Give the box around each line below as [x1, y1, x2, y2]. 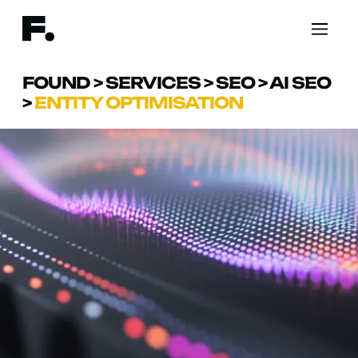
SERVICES [105, 73, 201, 93]
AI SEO [269, 73, 331, 93]
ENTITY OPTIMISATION [34, 93, 243, 113]
